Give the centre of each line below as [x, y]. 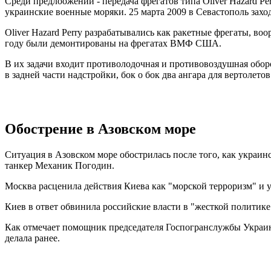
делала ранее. [32, 238]
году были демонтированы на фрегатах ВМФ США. [113, 44]
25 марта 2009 [158, 12]
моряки [109, 12]
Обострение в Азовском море [100, 129]
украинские [29, 12]
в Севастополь [219, 12]
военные [73, 12]
